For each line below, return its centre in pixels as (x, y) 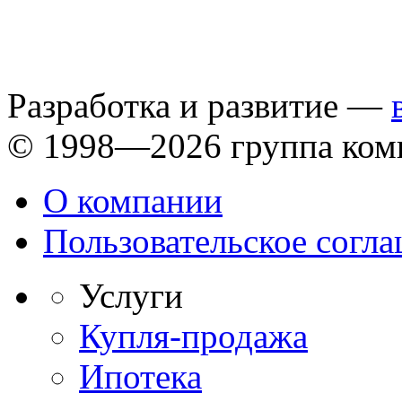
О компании (133, 201)
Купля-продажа (193, 336)
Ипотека (140, 377)
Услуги (131, 296)
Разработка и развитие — (199, 106)
